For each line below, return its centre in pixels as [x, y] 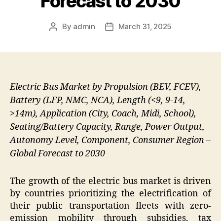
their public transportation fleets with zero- [110, 206]
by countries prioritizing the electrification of [110, 194]
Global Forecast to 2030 [57, 153]
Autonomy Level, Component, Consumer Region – [110, 140]
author [64, 37]
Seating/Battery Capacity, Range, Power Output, [107, 127]
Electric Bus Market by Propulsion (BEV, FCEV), [106, 87]
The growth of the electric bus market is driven [110, 182]
